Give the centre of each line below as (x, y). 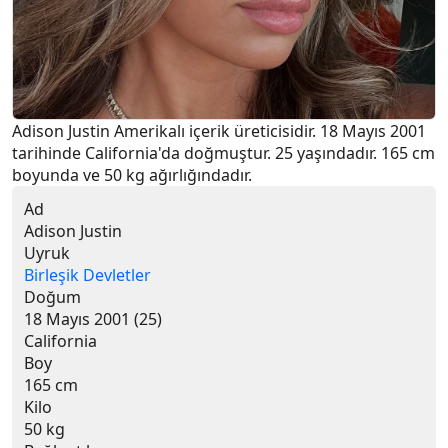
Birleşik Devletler (87, 275)
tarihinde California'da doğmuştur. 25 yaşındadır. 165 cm (223, 153)
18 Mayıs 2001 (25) (93, 319)
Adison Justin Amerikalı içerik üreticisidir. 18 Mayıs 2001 (219, 131)
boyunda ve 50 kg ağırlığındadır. (132, 175)
